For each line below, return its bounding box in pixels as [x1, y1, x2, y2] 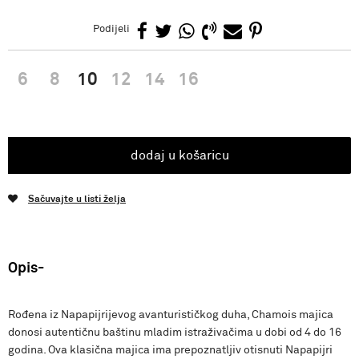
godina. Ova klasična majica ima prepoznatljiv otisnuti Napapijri [8, 345, 333, 356]
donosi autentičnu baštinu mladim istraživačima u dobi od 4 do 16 [8, 327, 341, 338]
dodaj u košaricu [130, 149, 229, 162]
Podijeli [93, 24, 130, 34]
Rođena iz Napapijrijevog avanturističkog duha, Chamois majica [8, 309, 333, 321]
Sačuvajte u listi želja [28, 195, 126, 204]
